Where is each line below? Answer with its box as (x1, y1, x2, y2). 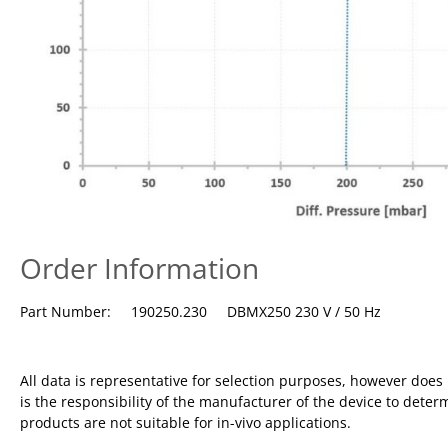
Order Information (20, 248, 259, 287)
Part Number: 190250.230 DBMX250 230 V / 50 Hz (20, 301, 381, 321)
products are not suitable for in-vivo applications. (20, 412, 351, 432)
